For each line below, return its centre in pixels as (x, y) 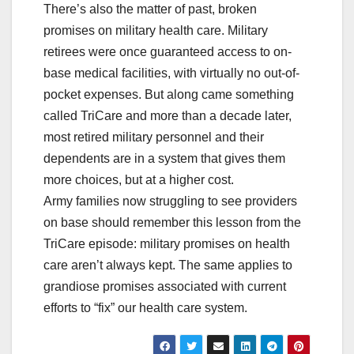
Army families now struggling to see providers (170, 201)
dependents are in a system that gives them (164, 158)
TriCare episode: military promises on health (167, 243)
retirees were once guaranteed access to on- (168, 51)
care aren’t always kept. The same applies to (168, 265)
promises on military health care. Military (156, 30)
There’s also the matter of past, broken (150, 9)
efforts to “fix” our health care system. (145, 307)
